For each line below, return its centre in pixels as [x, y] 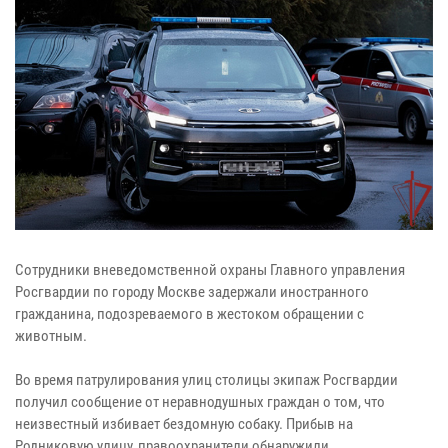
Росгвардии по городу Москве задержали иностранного [192, 291]
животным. [51, 335]
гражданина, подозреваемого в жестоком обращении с [189, 313]
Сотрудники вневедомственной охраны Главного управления [210, 269]
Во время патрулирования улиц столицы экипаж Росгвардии [206, 379]
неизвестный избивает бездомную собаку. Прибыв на [184, 423]
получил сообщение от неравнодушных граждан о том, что [200, 401]
